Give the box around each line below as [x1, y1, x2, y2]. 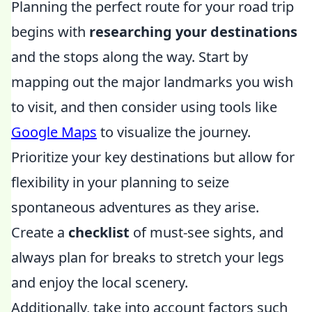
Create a [11, 223, 68, 242]
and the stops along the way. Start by [11, 47, 248, 66]
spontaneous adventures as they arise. [11, 198, 259, 217]
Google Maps [11, 123, 97, 141]
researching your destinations [89, 22, 297, 41]
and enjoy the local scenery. [11, 273, 188, 292]
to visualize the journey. [97, 123, 251, 141]
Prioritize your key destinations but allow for [11, 148, 295, 166]
